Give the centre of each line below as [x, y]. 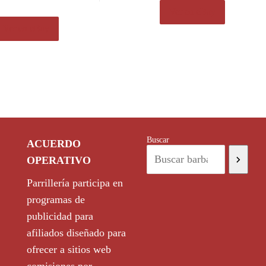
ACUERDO [53, 144]
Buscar [158, 140]
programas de [56, 200]
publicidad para [60, 216]
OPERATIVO [58, 161]
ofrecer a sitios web [69, 250]
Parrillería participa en [75, 183]
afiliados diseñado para [76, 233]
